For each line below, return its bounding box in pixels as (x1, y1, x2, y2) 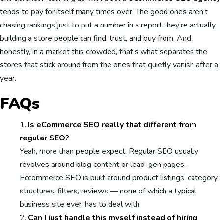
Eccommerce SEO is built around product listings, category (20, 172, 218, 183)
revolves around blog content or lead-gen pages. (20, 159, 186, 170)
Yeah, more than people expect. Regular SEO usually (20, 146, 198, 157)
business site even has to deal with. (20, 199, 141, 210)
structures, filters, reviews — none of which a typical (20, 186, 196, 196)
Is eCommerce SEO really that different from (28, 119, 196, 130)
